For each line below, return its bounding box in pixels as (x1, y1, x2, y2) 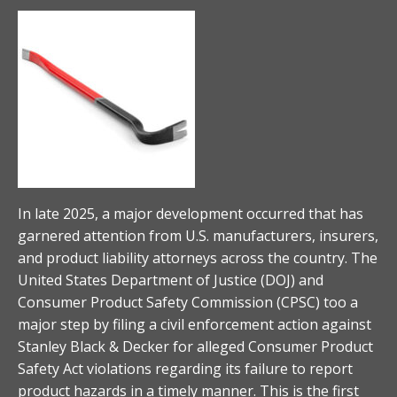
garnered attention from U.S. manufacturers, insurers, (18, 225, 378, 245)
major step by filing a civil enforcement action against (18, 314, 371, 334)
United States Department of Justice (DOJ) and (18, 269, 323, 290)
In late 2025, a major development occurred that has (18, 203, 363, 223)
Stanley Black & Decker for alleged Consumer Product (18, 336, 373, 356)
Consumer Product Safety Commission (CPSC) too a (18, 292, 358, 312)
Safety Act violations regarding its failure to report (18, 358, 353, 378)
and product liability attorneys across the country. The (18, 247, 378, 268)
